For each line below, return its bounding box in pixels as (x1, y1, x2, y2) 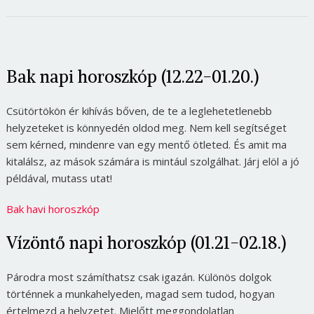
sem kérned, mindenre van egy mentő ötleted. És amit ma (6, 137, 287, 152)
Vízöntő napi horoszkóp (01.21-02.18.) (6, 232, 286, 254)
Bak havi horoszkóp (6, 202, 100, 217)
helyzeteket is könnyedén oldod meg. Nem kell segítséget (6, 121, 287, 135)
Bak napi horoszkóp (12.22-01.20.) (6, 66, 259, 88)
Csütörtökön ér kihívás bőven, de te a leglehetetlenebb (6, 104, 272, 118)
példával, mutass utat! (6, 171, 112, 186)
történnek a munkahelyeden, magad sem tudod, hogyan (6, 287, 275, 301)
